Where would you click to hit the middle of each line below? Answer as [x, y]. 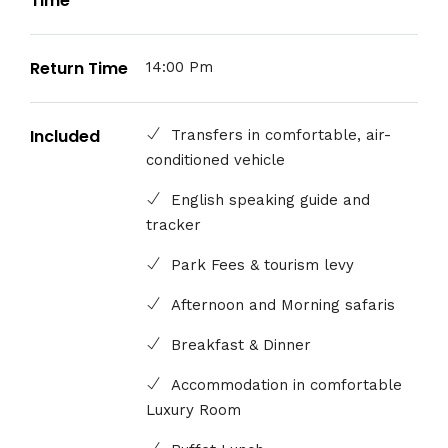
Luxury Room [194, 410]
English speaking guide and [271, 200]
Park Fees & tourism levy [263, 265]
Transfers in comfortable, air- [281, 135]
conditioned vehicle [216, 160]
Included [65, 137]
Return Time [79, 69]
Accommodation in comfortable [287, 385]
